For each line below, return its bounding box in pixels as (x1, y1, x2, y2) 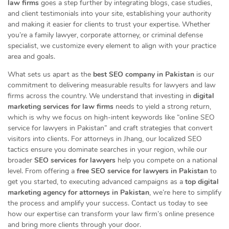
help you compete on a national (116, 155, 217, 165)
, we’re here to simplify (149, 188, 221, 197)
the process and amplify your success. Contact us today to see (8, 198, 208, 208)
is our (194, 70, 214, 79)
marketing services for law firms (8, 102, 113, 111)
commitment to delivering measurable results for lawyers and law (8, 80, 216, 90)
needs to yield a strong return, (113, 102, 211, 111)
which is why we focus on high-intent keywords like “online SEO (8, 112, 215, 122)
